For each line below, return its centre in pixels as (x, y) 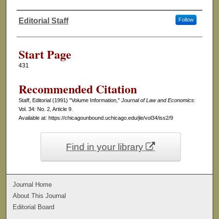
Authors (35, 30)
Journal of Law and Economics (157, 100)
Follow (186, 20)
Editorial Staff (43, 21)
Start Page (45, 54)
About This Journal (40, 196)
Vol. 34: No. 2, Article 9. (45, 109)
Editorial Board (34, 207)
